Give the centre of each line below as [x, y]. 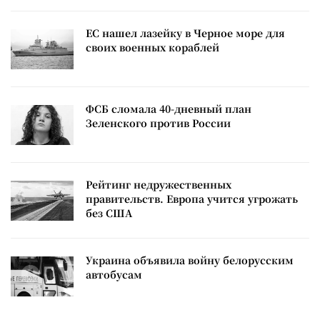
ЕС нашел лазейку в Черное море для [185, 32]
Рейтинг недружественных [159, 184]
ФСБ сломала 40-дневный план [169, 108]
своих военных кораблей [152, 47]
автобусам [114, 274]
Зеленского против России [158, 122]
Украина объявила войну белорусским [190, 260]
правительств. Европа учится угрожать [192, 198]
